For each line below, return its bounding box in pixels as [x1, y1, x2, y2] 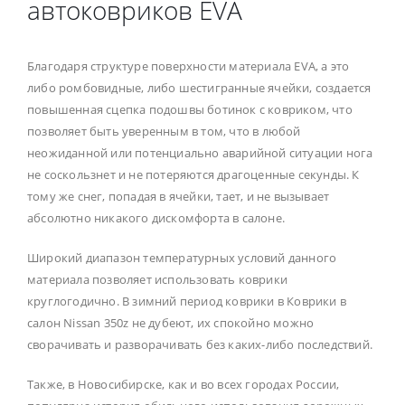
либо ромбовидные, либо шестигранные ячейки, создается [27, 79, 372, 96]
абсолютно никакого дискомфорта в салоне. [27, 209, 285, 226]
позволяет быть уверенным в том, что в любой [27, 122, 301, 139]
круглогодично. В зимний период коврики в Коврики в [27, 292, 347, 309]
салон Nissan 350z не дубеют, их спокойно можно [27, 314, 315, 331]
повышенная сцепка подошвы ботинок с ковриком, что [27, 100, 353, 118]
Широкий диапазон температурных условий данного [27, 249, 337, 266]
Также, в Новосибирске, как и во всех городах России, [27, 375, 340, 392]
